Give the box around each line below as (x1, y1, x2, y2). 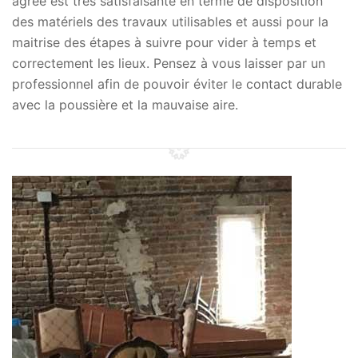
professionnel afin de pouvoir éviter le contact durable (12, 76, 342, 92)
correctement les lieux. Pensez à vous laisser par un (12, 55, 325, 71)
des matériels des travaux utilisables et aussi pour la (12, 14, 328, 30)
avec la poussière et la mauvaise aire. (12, 97, 238, 113)
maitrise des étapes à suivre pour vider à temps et (12, 34, 316, 50)
